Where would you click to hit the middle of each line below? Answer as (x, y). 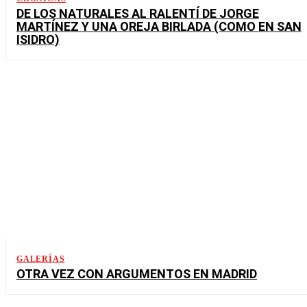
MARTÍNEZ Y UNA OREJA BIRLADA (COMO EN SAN (159, 27)
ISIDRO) (38, 40)
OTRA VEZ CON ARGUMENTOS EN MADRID (137, 273)
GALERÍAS (41, 259)
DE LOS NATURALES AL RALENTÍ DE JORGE (138, 14)
